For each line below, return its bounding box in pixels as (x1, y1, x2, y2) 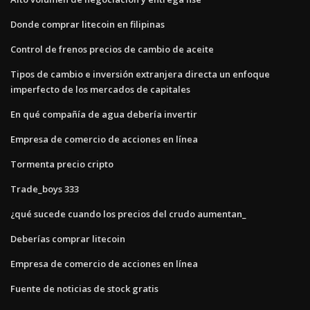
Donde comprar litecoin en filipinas (10, 17, 165, 30)
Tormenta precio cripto (10, 157, 113, 170)
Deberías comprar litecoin (10, 232, 125, 245)
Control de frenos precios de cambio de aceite (10, 42, 214, 55)
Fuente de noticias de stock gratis (10, 282, 158, 295)
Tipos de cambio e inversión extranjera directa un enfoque (10, 67, 270, 80)
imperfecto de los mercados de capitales (10, 82, 190, 95)
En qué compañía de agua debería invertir (10, 107, 197, 120)
